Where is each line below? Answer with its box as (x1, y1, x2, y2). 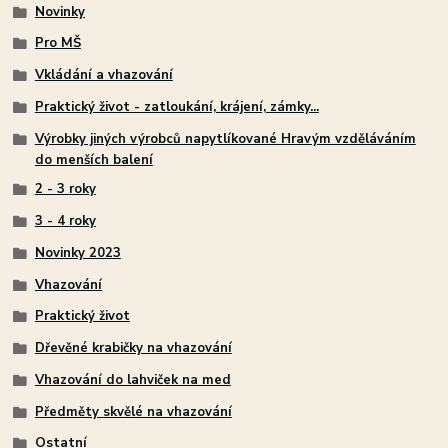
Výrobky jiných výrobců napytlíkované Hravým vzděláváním (34, 129, 416, 148)
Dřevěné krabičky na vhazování (34, 339, 232, 358)
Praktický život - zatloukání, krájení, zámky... (34, 97, 319, 116)
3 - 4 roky (34, 212, 96, 231)
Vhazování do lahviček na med (34, 370, 231, 389)
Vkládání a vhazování (34, 66, 173, 85)
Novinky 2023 (34, 243, 121, 262)
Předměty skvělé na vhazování (34, 402, 232, 421)
